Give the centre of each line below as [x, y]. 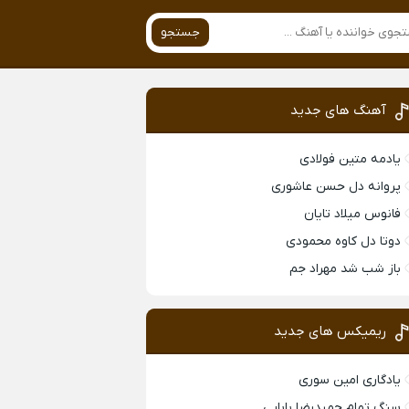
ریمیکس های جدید [330, 331]
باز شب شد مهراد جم [346, 268]
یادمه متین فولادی [351, 159]
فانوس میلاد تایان [353, 214]
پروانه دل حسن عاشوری [336, 186]
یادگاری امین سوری [350, 380]
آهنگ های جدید [339, 110]
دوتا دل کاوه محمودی [344, 241]
